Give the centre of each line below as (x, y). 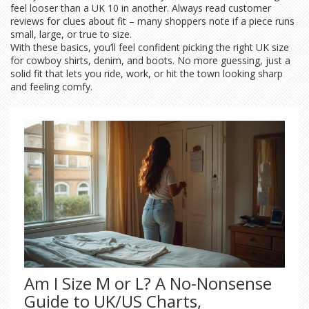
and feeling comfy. (51, 87)
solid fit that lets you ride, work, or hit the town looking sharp (147, 73)
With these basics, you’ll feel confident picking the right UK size (150, 47)
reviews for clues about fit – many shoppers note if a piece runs (152, 21)
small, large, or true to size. (71, 34)
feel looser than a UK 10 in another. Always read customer (141, 8)
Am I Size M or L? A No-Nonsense (148, 283)
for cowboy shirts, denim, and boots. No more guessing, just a (150, 60)
